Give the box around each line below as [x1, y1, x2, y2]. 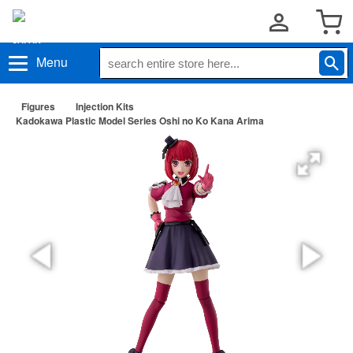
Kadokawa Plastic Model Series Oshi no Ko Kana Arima [16, 113, 264, 128]
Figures [21, 99, 55, 113]
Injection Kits [76, 99, 134, 113]
